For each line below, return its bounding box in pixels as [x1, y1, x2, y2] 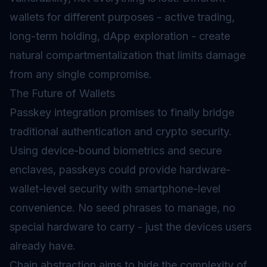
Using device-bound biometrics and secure [10, 144, 222, 157]
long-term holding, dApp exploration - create [10, 30, 230, 42]
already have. [10, 240, 76, 252]
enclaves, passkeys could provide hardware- [10, 163, 231, 176]
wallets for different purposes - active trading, [10, 11, 235, 23]
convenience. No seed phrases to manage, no [10, 201, 235, 214]
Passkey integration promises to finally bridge [10, 106, 234, 119]
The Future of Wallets [10, 87, 115, 100]
